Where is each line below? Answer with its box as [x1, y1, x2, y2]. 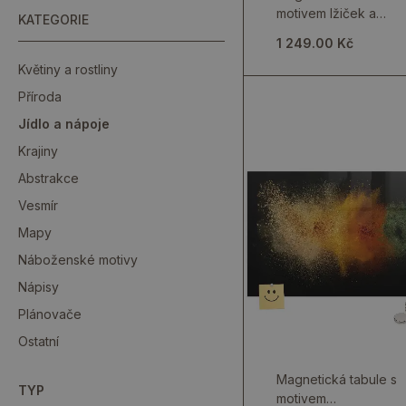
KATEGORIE [18, 12, 89, 27]
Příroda [18, 89, 62, 104]
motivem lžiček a [276, 5, 377, 21]
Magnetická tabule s [276, 372, 398, 387]
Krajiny [18, 143, 58, 159]
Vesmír [18, 198, 58, 213]
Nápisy [18, 279, 59, 295]
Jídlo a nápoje [18, 116, 110, 131]
